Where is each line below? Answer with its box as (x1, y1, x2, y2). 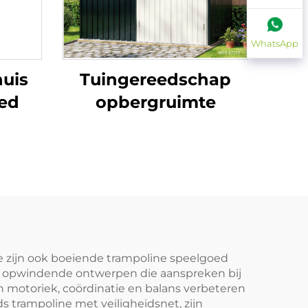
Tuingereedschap (80, 69, 231, 89)
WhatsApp (251, 38, 298, 49)
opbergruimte (95, 92, 216, 112)
